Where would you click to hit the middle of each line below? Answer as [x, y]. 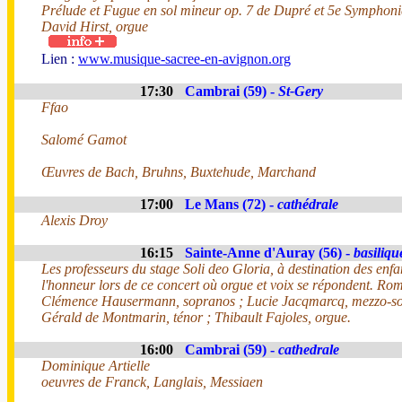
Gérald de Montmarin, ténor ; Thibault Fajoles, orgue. [196, 317]
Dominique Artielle [96, 366]
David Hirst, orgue [95, 26]
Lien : [60, 59]
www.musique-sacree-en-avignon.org [184, 59]
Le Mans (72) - [231, 204]
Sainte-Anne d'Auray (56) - [269, 253]
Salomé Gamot [84, 140]
